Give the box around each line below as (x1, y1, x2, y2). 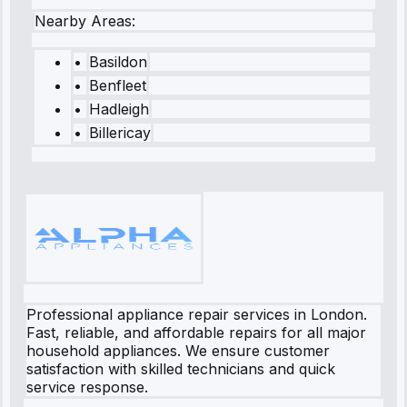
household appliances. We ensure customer (26, 342, 330, 361)
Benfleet (89, 76, 146, 95)
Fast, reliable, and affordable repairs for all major (26, 323, 366, 342)
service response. (26, 378, 148, 397)
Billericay (89, 124, 151, 143)
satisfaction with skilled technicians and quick (26, 360, 335, 379)
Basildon (89, 53, 147, 72)
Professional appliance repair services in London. (26, 305, 367, 324)
